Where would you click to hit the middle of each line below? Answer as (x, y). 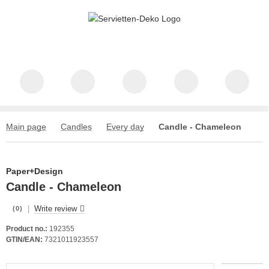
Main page (26, 127)
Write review (56, 209)
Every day (125, 127)
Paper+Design (35, 171)
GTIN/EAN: (24, 240)
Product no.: (27, 229)
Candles (76, 127)
